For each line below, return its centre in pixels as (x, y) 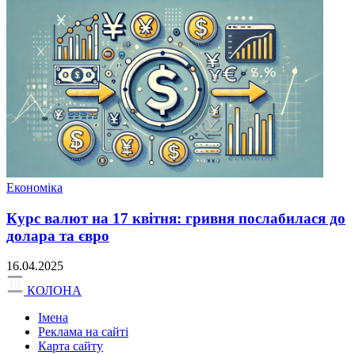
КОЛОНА (54, 291)
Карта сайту (71, 346)
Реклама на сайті (83, 332)
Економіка (34, 187)
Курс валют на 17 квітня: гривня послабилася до (176, 218)
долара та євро (58, 235)
